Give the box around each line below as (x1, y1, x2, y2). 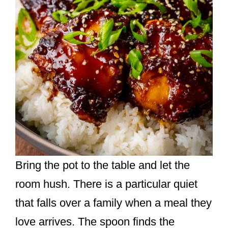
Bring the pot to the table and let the (15, 159, 190, 172)
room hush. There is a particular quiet (15, 178, 197, 191)
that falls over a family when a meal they (15, 196, 212, 210)
